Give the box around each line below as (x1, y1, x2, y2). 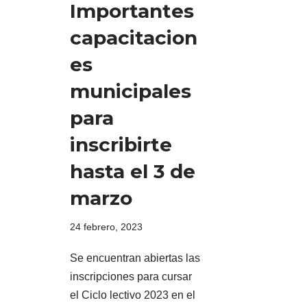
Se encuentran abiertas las (70, 251, 200, 264)
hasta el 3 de (70, 159, 195, 183)
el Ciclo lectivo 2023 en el (70, 288, 195, 301)
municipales (70, 79, 191, 103)
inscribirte (70, 132, 172, 156)
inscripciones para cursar (70, 270, 192, 282)
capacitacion (70, 25, 197, 49)
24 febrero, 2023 (70, 221, 143, 232)
